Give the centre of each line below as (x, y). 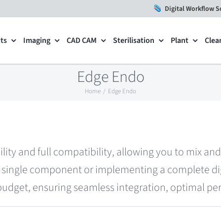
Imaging (37, 40)
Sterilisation (134, 40)
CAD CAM (82, 40)
